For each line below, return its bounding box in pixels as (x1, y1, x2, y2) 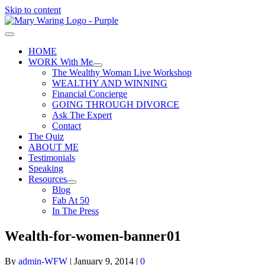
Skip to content (5, 5, 61, 15)
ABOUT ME (28, 142, 79, 152)
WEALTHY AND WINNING (52, 78, 167, 88)
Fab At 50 (52, 195, 89, 205)
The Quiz (28, 131, 64, 141)
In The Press (52, 206, 99, 216)
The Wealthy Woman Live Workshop (52, 67, 192, 77)
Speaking (28, 163, 63, 173)
